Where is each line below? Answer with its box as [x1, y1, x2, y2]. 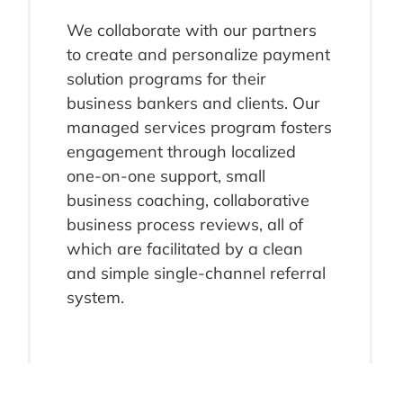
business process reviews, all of [66, 213, 303, 235]
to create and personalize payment [66, 43, 330, 65]
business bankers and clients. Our [66, 92, 320, 113]
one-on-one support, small [66, 165, 265, 186]
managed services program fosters [66, 116, 332, 138]
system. [66, 286, 124, 308]
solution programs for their [66, 67, 266, 89]
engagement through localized [66, 140, 296, 162]
